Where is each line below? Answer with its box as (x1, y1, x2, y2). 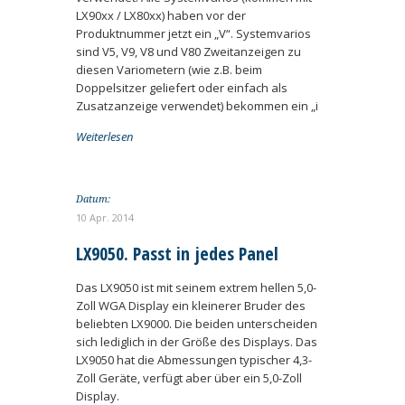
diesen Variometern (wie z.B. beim (76, 61, 262, 78)
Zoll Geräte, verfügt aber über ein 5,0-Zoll (76, 370, 302, 386)
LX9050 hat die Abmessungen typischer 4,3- (76, 352, 312, 368)
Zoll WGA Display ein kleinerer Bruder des (76, 297, 306, 314)
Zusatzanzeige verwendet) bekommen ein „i (76, 98, 318, 114)
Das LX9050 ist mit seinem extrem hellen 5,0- (76, 279, 316, 296)
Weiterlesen (76, 128, 133, 145)
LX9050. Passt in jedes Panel (76, 241, 278, 266)
